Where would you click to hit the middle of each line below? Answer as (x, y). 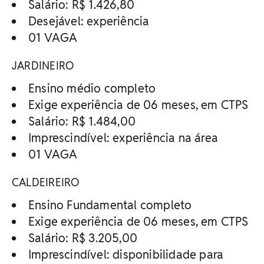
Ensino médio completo (92, 88)
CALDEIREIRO (46, 182)
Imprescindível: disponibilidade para (126, 254)
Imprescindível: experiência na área (123, 138)
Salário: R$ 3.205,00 (83, 238)
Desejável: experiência (89, 21)
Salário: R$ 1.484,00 (82, 121)
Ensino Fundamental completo (110, 205)
